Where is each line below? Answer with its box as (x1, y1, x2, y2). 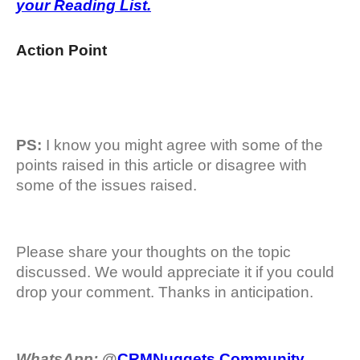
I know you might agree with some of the (46, 136, 323, 153)
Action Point (16, 41, 107, 59)
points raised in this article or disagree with (16, 156, 307, 174)
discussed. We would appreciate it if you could (16, 263, 334, 280)
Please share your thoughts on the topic (16, 243, 291, 260)
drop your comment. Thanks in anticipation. (16, 283, 313, 301)
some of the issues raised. (16, 176, 197, 194)
